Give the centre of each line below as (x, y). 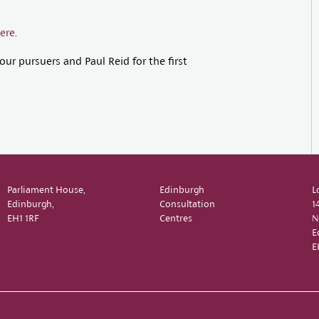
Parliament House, (46, 190)
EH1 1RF (23, 218)
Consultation (187, 204)
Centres (176, 218)
